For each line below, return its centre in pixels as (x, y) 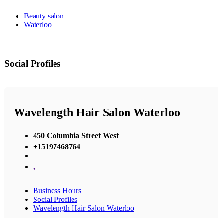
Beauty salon (44, 16)
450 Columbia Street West (76, 135)
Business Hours (57, 190)
